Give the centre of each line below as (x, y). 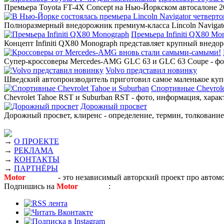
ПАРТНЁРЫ (36, 168)
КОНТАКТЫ (37, 159)
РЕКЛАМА (34, 150)
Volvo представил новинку (151, 70)
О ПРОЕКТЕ (36, 141)
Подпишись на (30, 186)
